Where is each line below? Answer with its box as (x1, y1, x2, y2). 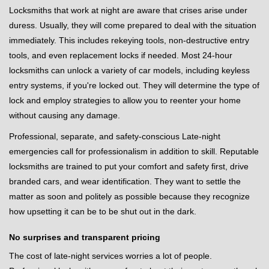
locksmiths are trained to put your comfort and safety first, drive (9, 162, 249, 171)
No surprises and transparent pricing (9, 232, 160, 242)
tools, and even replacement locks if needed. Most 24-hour (9, 50, 232, 60)
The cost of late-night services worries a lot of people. (9, 251, 212, 261)
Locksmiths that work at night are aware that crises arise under (9, 5, 247, 15)
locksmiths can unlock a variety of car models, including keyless (9, 65, 250, 75)
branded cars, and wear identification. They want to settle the (9, 177, 241, 186)
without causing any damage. (9, 110, 120, 120)
